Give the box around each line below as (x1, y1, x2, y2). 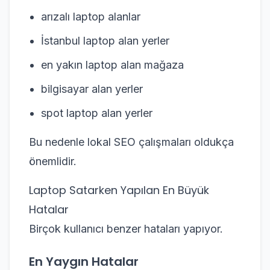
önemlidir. (29, 155, 77, 168)
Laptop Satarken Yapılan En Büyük (29, 183, 209, 198)
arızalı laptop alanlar (41, 10, 140, 23)
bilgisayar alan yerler (41, 83, 143, 95)
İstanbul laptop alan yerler (41, 34, 169, 47)
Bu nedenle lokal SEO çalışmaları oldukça (29, 136, 234, 148)
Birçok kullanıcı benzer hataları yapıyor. (29, 222, 223, 235)
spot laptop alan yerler (41, 107, 152, 119)
